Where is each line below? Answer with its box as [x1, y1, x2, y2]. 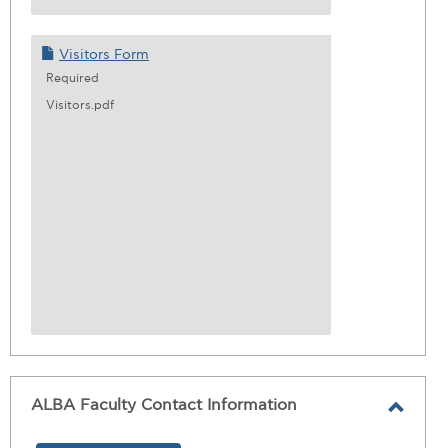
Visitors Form [59, 46, 149, 63]
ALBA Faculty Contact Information [31, 396, 297, 415]
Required [46, 71, 99, 86]
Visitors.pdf [46, 98, 114, 113]
